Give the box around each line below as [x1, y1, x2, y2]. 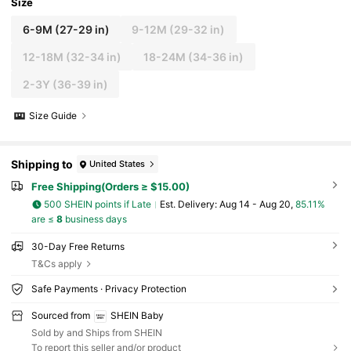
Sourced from [31, 309, 90, 322]
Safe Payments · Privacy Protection [31, 283, 186, 295]
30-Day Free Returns [31, 240, 125, 252]
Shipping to [11, 157, 74, 171]
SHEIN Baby [110, 309, 164, 322]
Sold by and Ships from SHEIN [31, 327, 162, 339]
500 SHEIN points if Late [44, 198, 152, 211]
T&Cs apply [31, 257, 82, 270]
